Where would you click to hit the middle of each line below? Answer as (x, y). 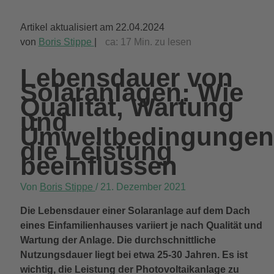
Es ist (235, 254)
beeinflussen (98, 166)
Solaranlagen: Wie (131, 92)
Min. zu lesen (161, 42)
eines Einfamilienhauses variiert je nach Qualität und (141, 225)
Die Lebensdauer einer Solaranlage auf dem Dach (135, 210)
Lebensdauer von (126, 78)
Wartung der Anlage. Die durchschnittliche (118, 240)
